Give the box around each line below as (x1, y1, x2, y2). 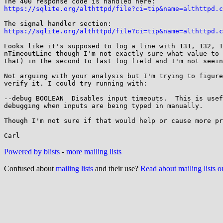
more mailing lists (66, 147, 121, 156)
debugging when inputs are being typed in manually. (4, 102, 203, 110)
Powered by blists (4, 147, 60, 156)
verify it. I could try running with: (4, 80, 147, 87)
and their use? (93, 164, 140, 173)
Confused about (4, 164, 56, 173)
